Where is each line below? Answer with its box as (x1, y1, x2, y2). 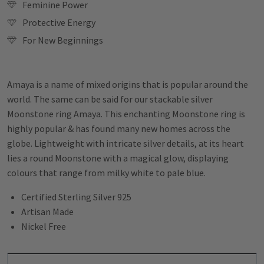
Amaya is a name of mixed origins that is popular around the (7, 78, 248, 90)
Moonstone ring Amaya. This (7, 107, 122, 120)
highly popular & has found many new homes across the (7, 122, 230, 134)
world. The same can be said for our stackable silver (7, 93, 213, 105)
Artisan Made (21, 205, 74, 217)
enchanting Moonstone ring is (124, 107, 245, 120)
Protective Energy (22, 16, 95, 28)
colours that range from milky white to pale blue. (7, 166, 206, 179)
